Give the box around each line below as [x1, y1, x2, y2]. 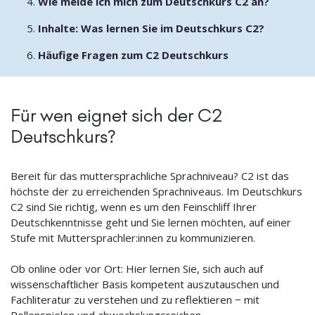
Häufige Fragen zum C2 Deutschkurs [37, 47, 229, 62]
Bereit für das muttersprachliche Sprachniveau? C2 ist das [11, 168, 289, 183]
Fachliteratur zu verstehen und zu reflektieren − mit [11, 292, 259, 307]
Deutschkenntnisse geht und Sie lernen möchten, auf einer [11, 214, 291, 229]
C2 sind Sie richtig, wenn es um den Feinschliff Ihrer [11, 199, 257, 214]
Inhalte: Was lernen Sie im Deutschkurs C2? [37, 20, 264, 35]
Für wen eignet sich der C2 [11, 103, 222, 127]
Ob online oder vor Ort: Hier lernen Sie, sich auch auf [11, 261, 263, 276]
